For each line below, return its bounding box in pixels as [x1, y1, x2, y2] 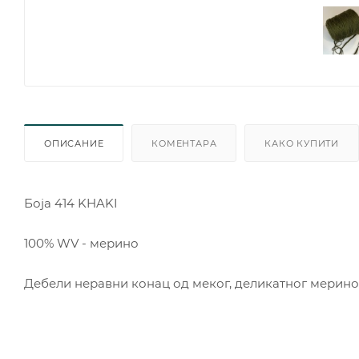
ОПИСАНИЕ [44, 137, 104, 149]
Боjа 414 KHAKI [24, 195, 118, 211]
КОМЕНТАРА [151, 137, 217, 149]
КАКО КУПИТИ [264, 137, 340, 149]
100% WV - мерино [24, 235, 139, 251]
